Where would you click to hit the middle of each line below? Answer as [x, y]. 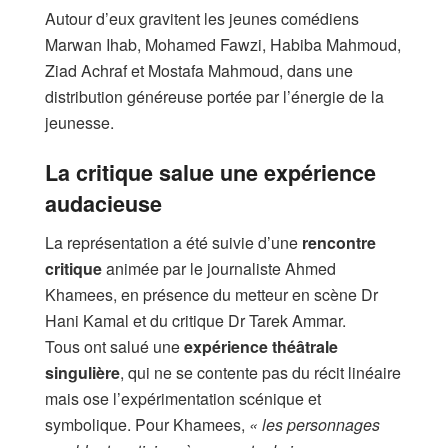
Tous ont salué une [114, 346]
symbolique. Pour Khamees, [147, 424]
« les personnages [314, 424]
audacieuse [103, 204]
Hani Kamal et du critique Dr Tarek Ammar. [195, 320]
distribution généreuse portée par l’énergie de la [214, 96]
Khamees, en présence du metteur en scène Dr [211, 294]
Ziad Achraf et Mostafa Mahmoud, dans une [199, 70]
